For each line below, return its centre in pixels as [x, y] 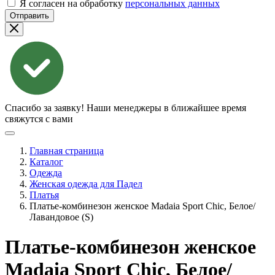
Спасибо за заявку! [45, 108]
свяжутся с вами [39, 119]
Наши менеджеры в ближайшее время [166, 108]
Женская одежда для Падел [86, 184]
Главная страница [67, 151]
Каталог [46, 162]
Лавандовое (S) [61, 217]
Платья [44, 195]
